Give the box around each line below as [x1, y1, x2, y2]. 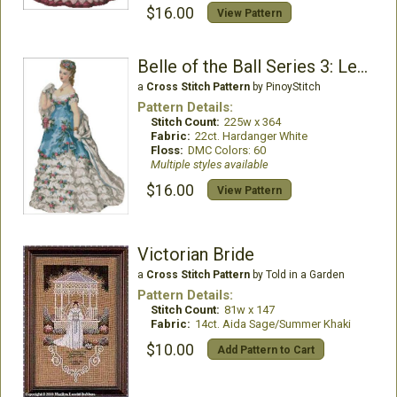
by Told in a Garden [249, 268, 345, 281]
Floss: [150, 143, 183, 157]
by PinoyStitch [249, 80, 321, 93]
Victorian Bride [136, 243, 254, 265]
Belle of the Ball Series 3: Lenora [356, 55, 368, 77]
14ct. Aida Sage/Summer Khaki [194, 316, 351, 331]
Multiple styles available [150, 157, 269, 171]
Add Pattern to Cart [216, 343, 315, 356]
